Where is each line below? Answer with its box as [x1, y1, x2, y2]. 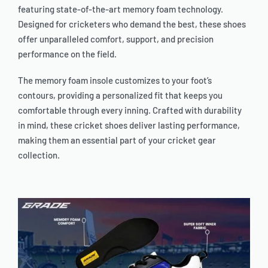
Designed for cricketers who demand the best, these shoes [18, 19, 246, 30]
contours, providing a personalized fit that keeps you [18, 90, 223, 101]
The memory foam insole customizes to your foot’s [18, 75, 212, 86]
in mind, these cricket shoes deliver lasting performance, [18, 120, 240, 131]
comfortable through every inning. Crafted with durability [18, 105, 242, 116]
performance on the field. [18, 48, 117, 60]
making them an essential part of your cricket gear [18, 135, 216, 146]
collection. [18, 150, 60, 161]
